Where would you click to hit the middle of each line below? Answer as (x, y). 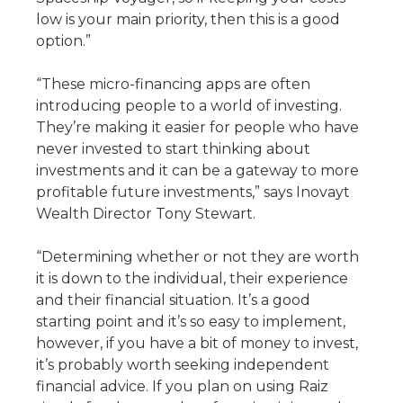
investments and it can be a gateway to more (197, 170)
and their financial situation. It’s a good (173, 300)
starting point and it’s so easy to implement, (191, 322)
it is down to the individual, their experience (192, 278)
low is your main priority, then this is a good (188, 19)
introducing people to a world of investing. (189, 106)
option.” (63, 41)
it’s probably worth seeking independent (183, 365)
